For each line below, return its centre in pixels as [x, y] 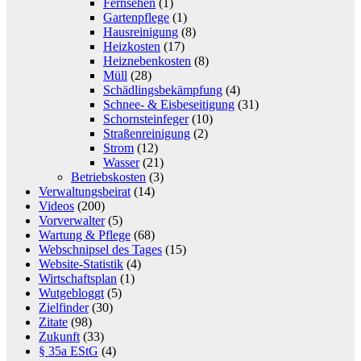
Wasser [121, 162]
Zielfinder [64, 307]
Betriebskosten [108, 176]
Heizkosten [132, 46]
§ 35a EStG [68, 351]
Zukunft [59, 336]
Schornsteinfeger [146, 118]
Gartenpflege [136, 17]
